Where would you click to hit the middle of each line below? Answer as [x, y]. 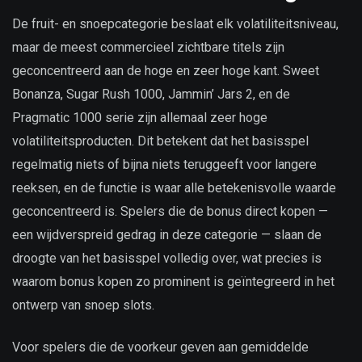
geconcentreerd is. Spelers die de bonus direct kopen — [170, 212]
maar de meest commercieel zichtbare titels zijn [148, 48]
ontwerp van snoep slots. [83, 305]
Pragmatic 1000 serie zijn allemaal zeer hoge [140, 118]
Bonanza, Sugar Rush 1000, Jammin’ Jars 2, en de [151, 95]
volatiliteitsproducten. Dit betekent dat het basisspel [160, 141]
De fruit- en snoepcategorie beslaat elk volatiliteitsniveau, [175, 24]
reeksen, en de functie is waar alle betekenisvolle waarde [174, 188]
